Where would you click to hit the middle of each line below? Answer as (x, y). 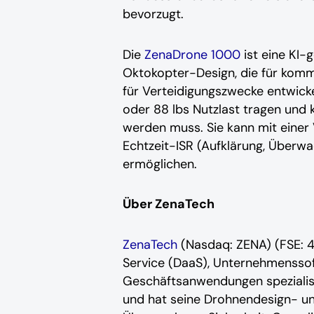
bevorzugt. (153, 14)
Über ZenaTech (168, 204)
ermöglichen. (159, 164)
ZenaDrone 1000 (190, 54)
